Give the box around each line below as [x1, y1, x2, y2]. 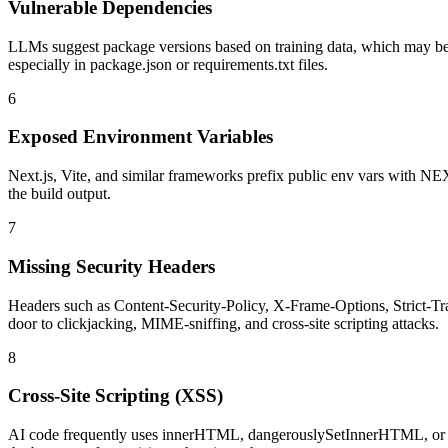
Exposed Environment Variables [8, 126, 273, 148]
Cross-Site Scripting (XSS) [8, 385, 223, 407]
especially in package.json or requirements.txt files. [8, 55, 328, 73]
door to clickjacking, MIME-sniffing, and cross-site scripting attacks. [8, 314, 439, 332]
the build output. [8, 185, 111, 203]
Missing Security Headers [8, 255, 215, 277]
